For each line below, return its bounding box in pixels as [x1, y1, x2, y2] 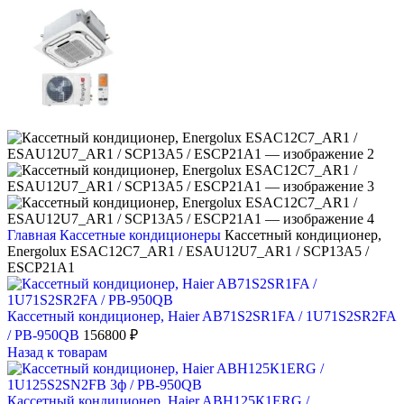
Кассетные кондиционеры [60, 227, 225, 243]
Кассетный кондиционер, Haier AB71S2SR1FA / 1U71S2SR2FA [7, 308, 396, 324]
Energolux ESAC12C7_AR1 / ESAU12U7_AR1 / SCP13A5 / [7, 243, 369, 259]
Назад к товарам [7, 344, 107, 360]
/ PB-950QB [7, 327, 83, 343]
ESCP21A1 [7, 260, 75, 275]
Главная [7, 227, 60, 243]
